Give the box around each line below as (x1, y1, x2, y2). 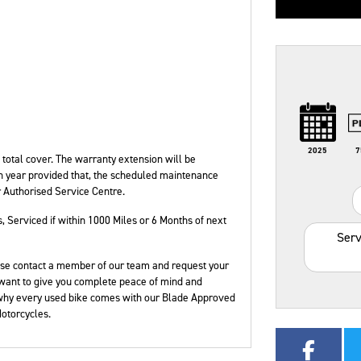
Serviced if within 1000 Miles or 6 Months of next (7, 213, 226, 227)
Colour (180, 97, 204, 107)
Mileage (49, 97, 77, 107)
